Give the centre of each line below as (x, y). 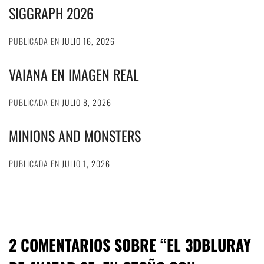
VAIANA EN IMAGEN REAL (74, 75)
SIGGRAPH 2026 (51, 13)
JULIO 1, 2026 (86, 164)
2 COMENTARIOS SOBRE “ (88, 245)
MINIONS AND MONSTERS (75, 136)
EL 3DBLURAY (209, 245)
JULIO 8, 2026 (87, 103)
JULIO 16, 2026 (88, 41)
